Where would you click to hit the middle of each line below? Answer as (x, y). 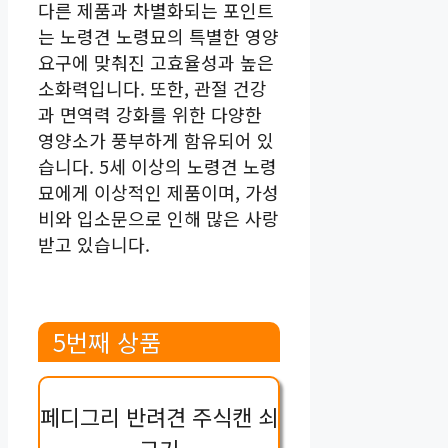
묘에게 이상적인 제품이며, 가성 (158, 191)
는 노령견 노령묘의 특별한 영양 (158, 35)
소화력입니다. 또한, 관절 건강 (152, 87)
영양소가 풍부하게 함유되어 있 (156, 139)
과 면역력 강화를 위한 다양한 (150, 113)
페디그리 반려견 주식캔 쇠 (159, 415)
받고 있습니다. (94, 243)
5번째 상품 (107, 341)
